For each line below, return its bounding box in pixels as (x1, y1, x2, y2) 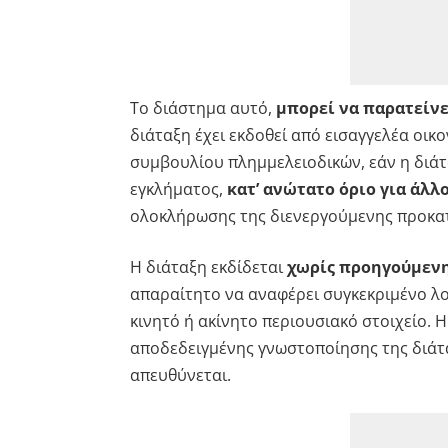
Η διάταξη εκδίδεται (129, 255, 287, 278)
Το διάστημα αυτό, (129, 96, 276, 119)
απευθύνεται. (129, 363, 231, 386)
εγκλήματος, (129, 177, 227, 200)
